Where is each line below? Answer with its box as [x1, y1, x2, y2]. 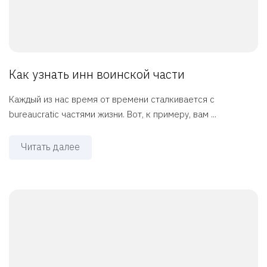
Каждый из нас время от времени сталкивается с [9, 94, 215, 105]
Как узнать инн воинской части [9, 66, 185, 83]
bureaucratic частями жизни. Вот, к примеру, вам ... [9, 108, 216, 120]
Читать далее [21, 141, 80, 153]
